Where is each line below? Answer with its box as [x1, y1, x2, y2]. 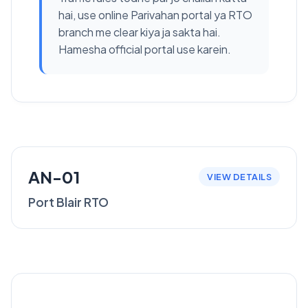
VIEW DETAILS [207, 171, 272, 182]
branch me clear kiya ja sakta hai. [58, 25, 221, 39]
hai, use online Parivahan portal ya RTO [58, 8, 252, 22]
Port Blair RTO [28, 195, 109, 210]
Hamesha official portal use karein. [58, 42, 231, 56]
